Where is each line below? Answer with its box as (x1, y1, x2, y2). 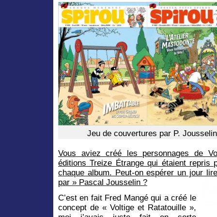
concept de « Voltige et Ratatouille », (58, 202, 196, 212)
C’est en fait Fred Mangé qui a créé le (58, 193, 196, 202)
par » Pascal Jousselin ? (58, 177, 147, 187)
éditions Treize (58, 158, 116, 168)
